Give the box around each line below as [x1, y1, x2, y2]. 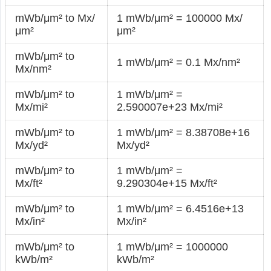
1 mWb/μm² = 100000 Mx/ [117, 11, 243, 24]
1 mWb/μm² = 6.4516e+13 [117, 202, 244, 215]
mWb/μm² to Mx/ [15, 11, 96, 24]
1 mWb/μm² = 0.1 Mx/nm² [117, 56, 241, 68]
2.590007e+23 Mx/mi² [117, 100, 223, 113]
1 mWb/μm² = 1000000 [117, 240, 229, 253]
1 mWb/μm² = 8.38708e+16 [117, 126, 250, 139]
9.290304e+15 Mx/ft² [117, 177, 218, 189]
